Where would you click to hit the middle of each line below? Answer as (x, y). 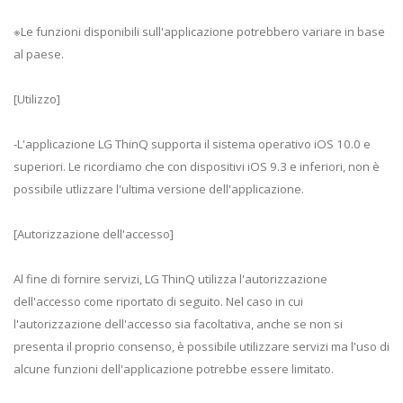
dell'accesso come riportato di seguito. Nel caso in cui (158, 301)
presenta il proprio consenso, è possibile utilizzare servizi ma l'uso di (201, 346)
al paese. (39, 54)
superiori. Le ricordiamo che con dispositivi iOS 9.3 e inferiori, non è (197, 166)
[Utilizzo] (37, 99)
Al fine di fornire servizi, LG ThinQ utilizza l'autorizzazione (170, 278)
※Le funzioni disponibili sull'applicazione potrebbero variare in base (199, 31)
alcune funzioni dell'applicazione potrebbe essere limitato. (174, 368)
